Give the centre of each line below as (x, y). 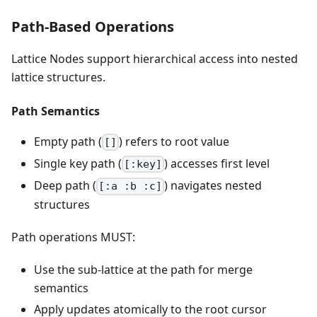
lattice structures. (58, 77)
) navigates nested (213, 186)
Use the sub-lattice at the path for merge (143, 270)
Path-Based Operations (93, 26)
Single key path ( (78, 163)
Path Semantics (56, 111)
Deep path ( (65, 186)
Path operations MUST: (73, 237)
